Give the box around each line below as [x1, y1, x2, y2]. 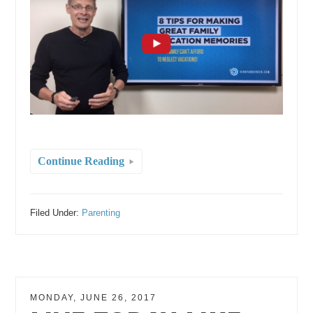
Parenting [82, 208, 121, 219]
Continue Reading [38, 155, 125, 168]
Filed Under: [30, 208, 82, 219]
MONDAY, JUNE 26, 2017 [30, 293, 157, 303]
